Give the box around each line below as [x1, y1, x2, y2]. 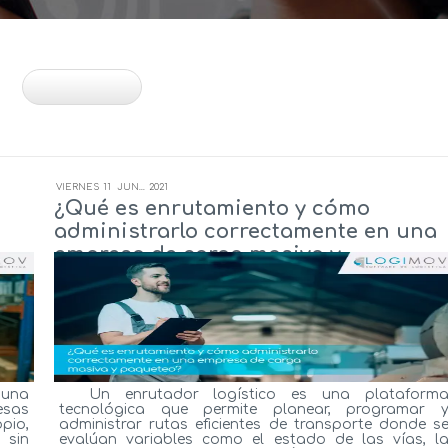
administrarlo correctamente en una [54, 219, 437, 243]
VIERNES [56, 181, 99, 192]
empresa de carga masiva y [54, 242, 341, 266]
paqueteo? [54, 265, 165, 289]
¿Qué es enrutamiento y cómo [54, 196, 370, 220]
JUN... [117, 181, 145, 192]
